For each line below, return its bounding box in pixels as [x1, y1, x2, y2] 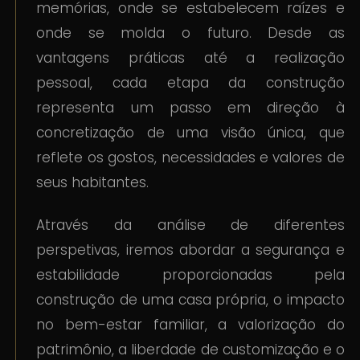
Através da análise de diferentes [36, 215, 345, 235]
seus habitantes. [36, 173, 149, 193]
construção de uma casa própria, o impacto [36, 290, 345, 310]
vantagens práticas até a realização [36, 48, 345, 68]
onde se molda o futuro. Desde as [36, 23, 345, 43]
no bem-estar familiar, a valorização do [36, 315, 345, 335]
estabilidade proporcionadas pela [36, 265, 345, 285]
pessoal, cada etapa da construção [36, 73, 345, 93]
